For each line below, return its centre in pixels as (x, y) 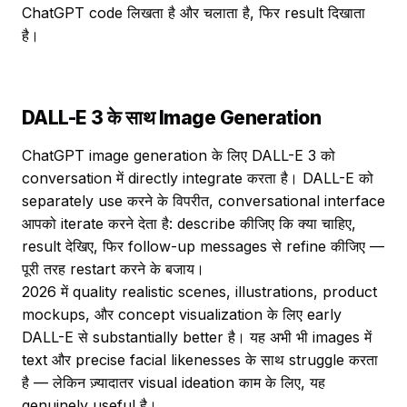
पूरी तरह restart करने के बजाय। (113, 269)
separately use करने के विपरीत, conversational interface (203, 201)
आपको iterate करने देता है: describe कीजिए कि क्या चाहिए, (189, 223)
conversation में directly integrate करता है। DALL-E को (198, 178)
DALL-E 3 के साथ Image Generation (172, 118)
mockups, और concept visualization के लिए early (182, 314)
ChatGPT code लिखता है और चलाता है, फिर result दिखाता (194, 13)
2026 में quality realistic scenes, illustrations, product (199, 292)
